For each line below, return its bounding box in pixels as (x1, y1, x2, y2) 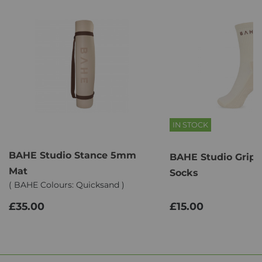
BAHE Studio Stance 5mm (9, 150, 136, 161)
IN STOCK (173, 120, 208, 129)
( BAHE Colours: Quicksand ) (9, 180, 125, 191)
